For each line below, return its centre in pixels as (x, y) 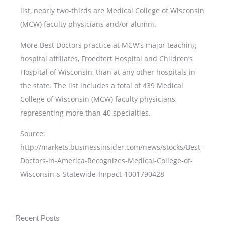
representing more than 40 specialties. (85, 113)
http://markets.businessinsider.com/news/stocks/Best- (111, 147)
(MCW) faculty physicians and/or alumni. (88, 24)
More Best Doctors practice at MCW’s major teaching (108, 45)
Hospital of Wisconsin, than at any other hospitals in (108, 72)
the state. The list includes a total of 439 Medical (102, 85)
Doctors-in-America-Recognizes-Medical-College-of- (106, 161)
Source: (33, 134)
